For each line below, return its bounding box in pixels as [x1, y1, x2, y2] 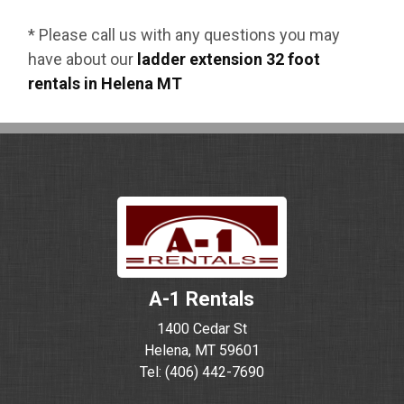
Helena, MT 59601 [143, 342, 260, 359]
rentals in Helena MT [28, 74, 183, 93]
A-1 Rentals [149, 288, 255, 310]
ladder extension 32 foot [137, 50, 321, 69]
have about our [28, 50, 138, 69]
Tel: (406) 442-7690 [139, 363, 264, 381]
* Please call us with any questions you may [28, 25, 341, 44]
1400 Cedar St [156, 320, 247, 337]
